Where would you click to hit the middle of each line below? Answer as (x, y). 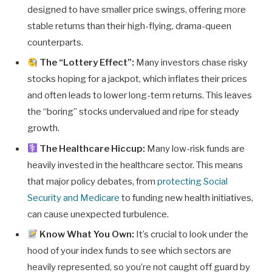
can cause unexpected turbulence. (98, 214)
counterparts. (55, 42)
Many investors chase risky (191, 63)
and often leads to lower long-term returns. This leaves (140, 96)
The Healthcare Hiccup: (93, 148)
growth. (43, 128)
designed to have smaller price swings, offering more (137, 9)
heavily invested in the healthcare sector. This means (135, 165)
